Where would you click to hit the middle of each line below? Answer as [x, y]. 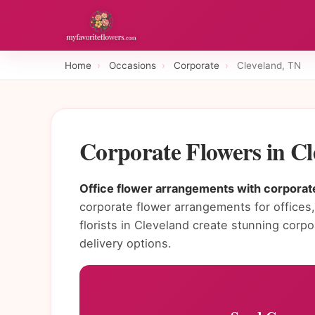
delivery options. [126, 244]
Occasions [133, 65]
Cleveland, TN [269, 65]
